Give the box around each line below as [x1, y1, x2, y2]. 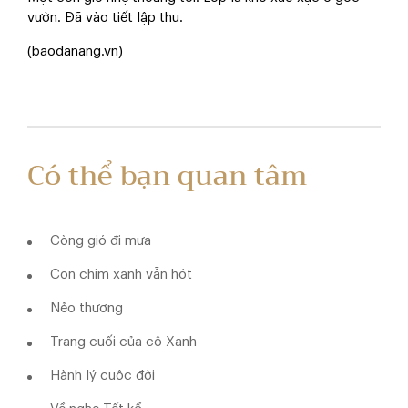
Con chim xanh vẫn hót [50, 267, 192, 281]
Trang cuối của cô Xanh [50, 334, 197, 349]
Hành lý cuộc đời [50, 368, 155, 382]
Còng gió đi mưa [50, 233, 151, 248]
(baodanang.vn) [27, 45, 123, 58]
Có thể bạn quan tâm [27, 152, 307, 199]
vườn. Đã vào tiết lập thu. [27, 11, 183, 25]
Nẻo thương [50, 301, 123, 315]
